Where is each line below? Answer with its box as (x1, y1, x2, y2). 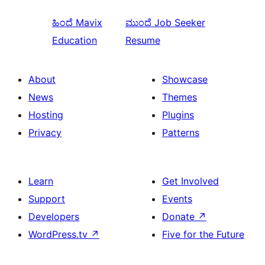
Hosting (28, 109, 63, 121)
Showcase (162, 73, 208, 86)
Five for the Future (162, 228, 244, 241)
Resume (125, 34, 160, 47)
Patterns (162, 127, 199, 139)
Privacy (28, 127, 62, 139)
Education (52, 34, 97, 47)
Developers (28, 211, 79, 223)
